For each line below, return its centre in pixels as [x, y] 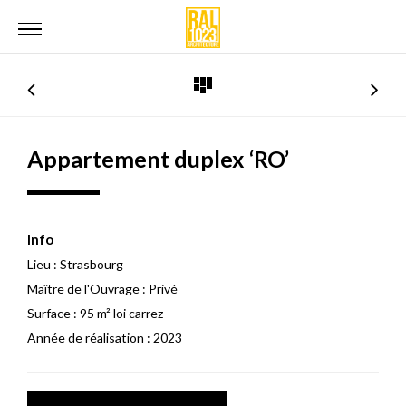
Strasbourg [90, 264]
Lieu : [42, 264]
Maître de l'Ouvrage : [87, 289]
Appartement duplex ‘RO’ [158, 159]
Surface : [52, 313]
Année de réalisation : [89, 338]
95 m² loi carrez [120, 313]
